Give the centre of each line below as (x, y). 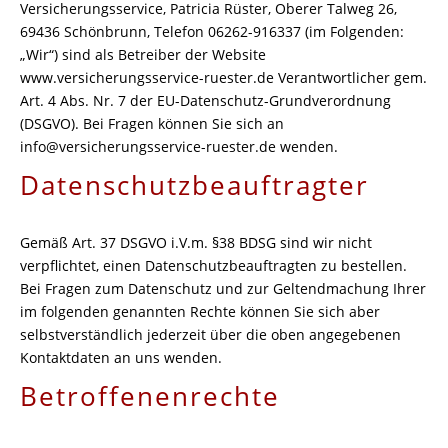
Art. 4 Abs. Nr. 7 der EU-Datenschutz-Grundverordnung (205, 100)
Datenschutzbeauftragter (194, 185)
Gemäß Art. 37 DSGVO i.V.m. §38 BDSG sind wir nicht (196, 242)
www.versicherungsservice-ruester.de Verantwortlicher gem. (223, 77)
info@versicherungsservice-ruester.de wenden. (179, 146)
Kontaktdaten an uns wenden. (121, 357)
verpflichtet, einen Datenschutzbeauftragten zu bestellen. (213, 265)
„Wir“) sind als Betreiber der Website (143, 54)
